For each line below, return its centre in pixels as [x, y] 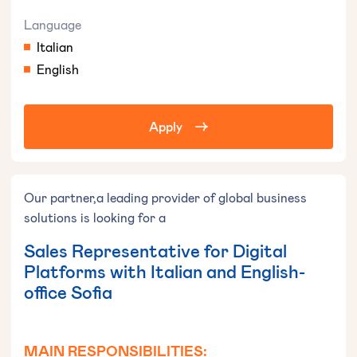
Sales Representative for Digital [155, 251]
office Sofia [68, 292]
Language [53, 25]
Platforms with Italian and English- [165, 271]
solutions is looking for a [95, 218]
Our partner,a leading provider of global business [165, 198]
